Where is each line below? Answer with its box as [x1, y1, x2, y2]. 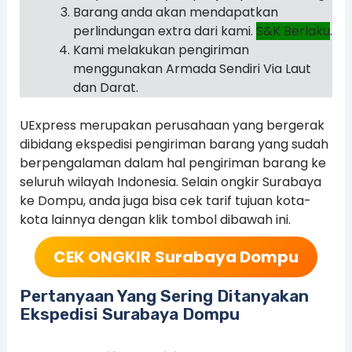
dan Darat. [72, 78, 138, 97]
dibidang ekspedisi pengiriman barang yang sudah [19, 134, 328, 153]
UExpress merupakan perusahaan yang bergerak [19, 115, 324, 134]
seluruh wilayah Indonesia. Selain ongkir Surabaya [19, 172, 321, 191]
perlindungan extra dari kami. [72, 21, 256, 40]
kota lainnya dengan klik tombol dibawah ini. [19, 210, 291, 229]
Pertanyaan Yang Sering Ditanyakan [19, 286, 309, 306]
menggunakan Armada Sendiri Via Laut [72, 59, 311, 78]
